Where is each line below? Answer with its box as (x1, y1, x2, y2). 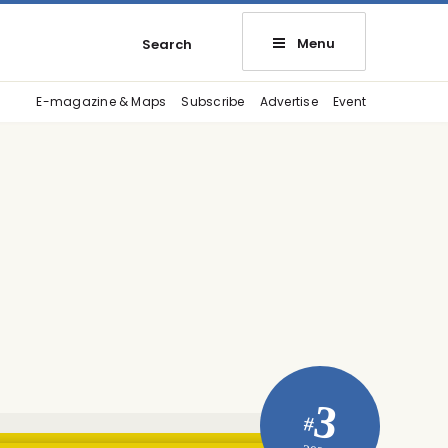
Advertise (259, 93, 318, 110)
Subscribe (181, 93, 245, 110)
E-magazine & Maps (36, 93, 167, 110)
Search (142, 35, 192, 54)
